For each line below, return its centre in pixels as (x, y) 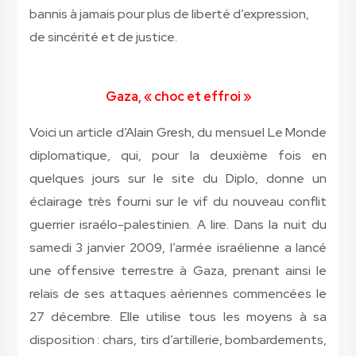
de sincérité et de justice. (103, 37)
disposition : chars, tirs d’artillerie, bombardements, (178, 340)
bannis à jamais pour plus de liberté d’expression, (169, 14)
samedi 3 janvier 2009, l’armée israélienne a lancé (178, 248)
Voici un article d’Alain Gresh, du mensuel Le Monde (178, 133)
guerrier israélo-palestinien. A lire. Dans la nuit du (178, 225)
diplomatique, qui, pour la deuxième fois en (178, 156)
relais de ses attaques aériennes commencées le (178, 294)
